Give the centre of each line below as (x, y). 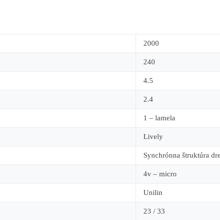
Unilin (153, 192)
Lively (153, 136)
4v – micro (160, 174)
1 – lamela (159, 118)
